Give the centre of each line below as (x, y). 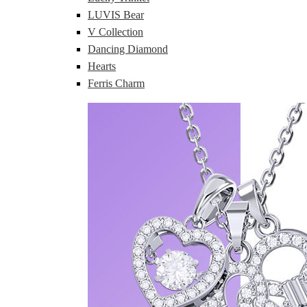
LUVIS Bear (116, 15)
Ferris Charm (116, 84)
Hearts (102, 66)
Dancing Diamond (128, 49)
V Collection (115, 32)
